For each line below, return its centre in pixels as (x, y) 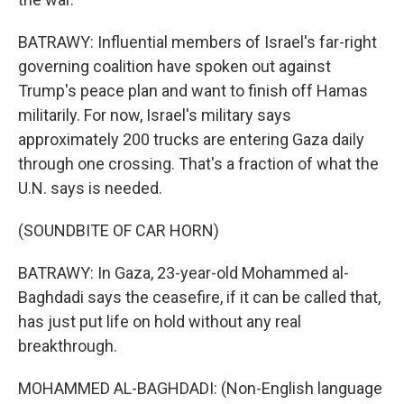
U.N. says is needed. (90, 188)
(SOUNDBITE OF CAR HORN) (119, 230)
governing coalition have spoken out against (174, 66)
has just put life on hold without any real (160, 321)
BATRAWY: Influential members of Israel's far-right (197, 42)
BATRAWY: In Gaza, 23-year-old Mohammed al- (184, 273)
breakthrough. (68, 346)
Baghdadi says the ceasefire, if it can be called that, (199, 297)
